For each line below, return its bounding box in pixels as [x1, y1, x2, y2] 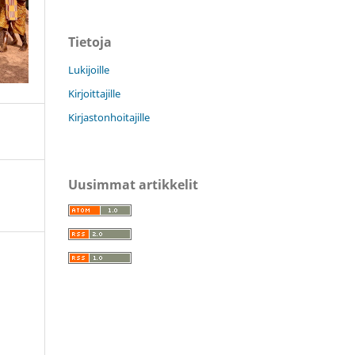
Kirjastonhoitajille [68, 109, 150, 124]
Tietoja [68, 32, 112, 51]
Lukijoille [68, 62, 109, 77]
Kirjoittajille [68, 86, 120, 101]
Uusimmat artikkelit [68, 175, 198, 193]
